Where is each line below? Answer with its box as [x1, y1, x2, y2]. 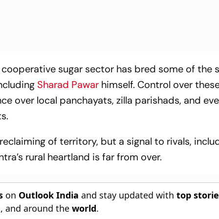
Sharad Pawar [37, 78, 99, 91]
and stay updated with [79, 189, 177, 201]
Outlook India [19, 189, 79, 201]
